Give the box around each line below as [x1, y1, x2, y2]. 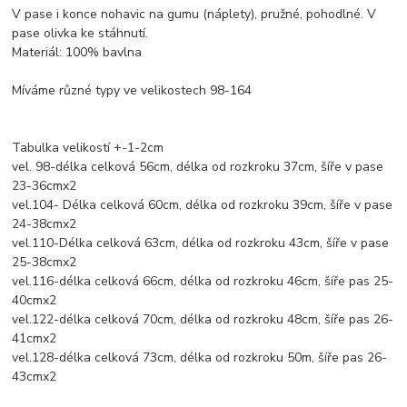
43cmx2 [12, 368, 57, 386]
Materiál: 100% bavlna [12, 44, 143, 62]
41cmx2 [12, 330, 57, 348]
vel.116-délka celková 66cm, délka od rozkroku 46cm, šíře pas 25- [12, 273, 394, 291]
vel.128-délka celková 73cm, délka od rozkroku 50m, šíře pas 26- [12, 349, 388, 367]
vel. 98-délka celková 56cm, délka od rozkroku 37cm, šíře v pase [12, 158, 384, 176]
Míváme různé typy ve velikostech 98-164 [12, 82, 253, 100]
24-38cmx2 [12, 215, 77, 233]
